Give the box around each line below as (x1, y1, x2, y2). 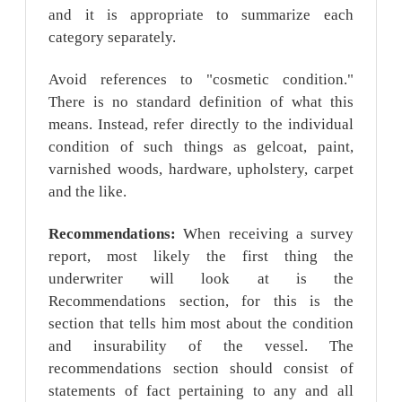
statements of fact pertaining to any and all (48, 381, 354, 399)
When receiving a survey (183, 224, 354, 242)
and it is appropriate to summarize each (48, 6, 354, 24)
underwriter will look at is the (48, 269, 354, 287)
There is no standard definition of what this (48, 92, 354, 110)
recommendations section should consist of (48, 359, 354, 377)
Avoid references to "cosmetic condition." (48, 70, 354, 88)
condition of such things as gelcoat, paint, (48, 137, 354, 155)
